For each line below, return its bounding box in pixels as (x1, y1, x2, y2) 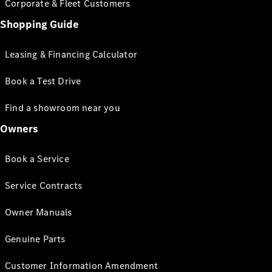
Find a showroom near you (5, 101, 120, 114)
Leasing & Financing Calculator (5, 48, 137, 61)
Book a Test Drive (5, 75, 81, 87)
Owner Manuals (5, 206, 72, 219)
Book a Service (5, 152, 69, 165)
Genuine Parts (5, 233, 66, 245)
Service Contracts (5, 179, 83, 192)
